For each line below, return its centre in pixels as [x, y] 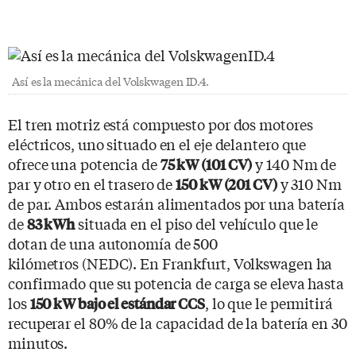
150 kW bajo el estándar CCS [117, 303]
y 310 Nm [309, 183]
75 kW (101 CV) [206, 164]
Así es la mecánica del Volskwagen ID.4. [111, 81]
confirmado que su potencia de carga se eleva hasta [176, 282]
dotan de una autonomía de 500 [113, 243]
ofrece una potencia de [84, 163]
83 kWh [51, 223]
